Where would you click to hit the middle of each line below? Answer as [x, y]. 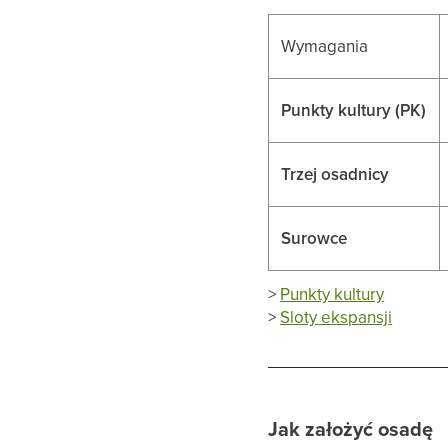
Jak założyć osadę [351, 428]
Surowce [314, 237]
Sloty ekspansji [336, 316]
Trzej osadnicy [335, 173]
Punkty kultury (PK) [354, 109]
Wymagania [325, 45]
